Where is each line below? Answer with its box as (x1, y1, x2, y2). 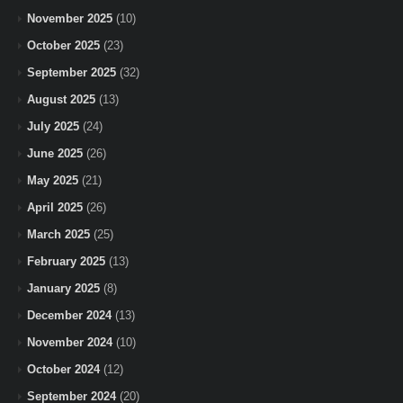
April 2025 (27, 200, 83, 214)
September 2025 (27, 65, 116, 79)
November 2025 (27, 11, 112, 25)
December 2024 (27, 308, 112, 322)
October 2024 (27, 362, 100, 376)
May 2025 (27, 173, 78, 187)
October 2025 (27, 38, 100, 52)
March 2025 (27, 227, 90, 241)
